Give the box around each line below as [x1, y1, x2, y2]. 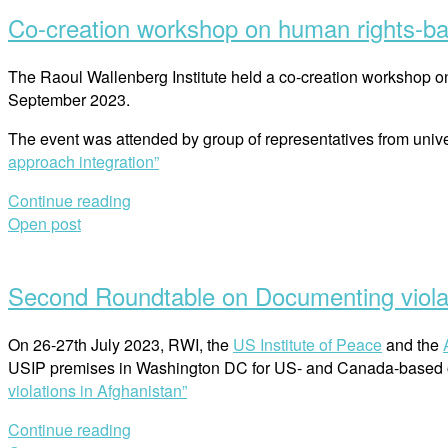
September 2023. [8, 87, 130, 111]
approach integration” [8, 149, 159, 173]
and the [382, 332, 443, 356]
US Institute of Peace [233, 332, 382, 356]
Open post [8, 211, 81, 235]
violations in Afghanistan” [8, 378, 187, 402]
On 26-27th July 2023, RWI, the [8, 332, 233, 356]
